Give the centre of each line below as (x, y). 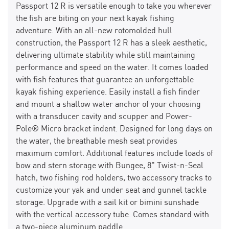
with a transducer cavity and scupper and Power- (104, 117)
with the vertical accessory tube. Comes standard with (112, 215)
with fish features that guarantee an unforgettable (105, 80)
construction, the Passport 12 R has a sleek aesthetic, (111, 43)
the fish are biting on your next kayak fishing (95, 19)
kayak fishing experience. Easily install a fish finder (108, 93)
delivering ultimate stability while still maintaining (106, 56)
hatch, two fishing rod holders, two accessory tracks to (114, 178)
